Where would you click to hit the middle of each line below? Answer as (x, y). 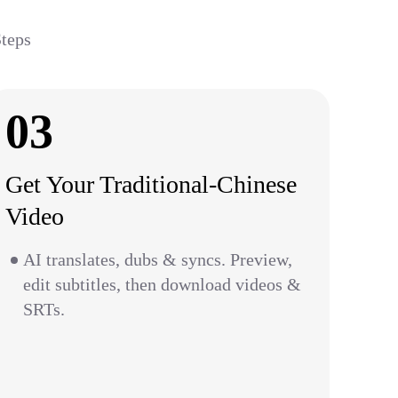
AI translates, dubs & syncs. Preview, (158, 259)
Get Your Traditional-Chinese (151, 184)
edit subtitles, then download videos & (162, 284)
